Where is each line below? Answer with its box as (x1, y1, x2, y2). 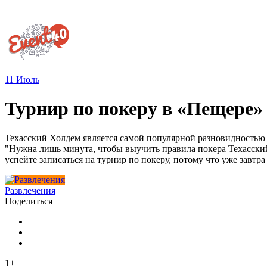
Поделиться (5, 195, 52, 206)
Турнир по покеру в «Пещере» (5, 98, 263, 120)
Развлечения (5, 185, 55, 195)
